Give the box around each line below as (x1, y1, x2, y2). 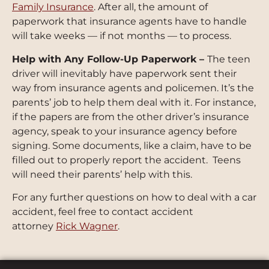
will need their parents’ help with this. (12, 168, 192, 180)
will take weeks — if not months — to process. (12, 30, 231, 42)
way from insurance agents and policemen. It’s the (12, 82, 254, 94)
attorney (12, 220, 56, 232)
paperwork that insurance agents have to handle (12, 16, 247, 28)
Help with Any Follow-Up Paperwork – (12, 53, 207, 65)
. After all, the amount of (94, 1, 208, 13)
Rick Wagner (56, 220, 118, 232)
